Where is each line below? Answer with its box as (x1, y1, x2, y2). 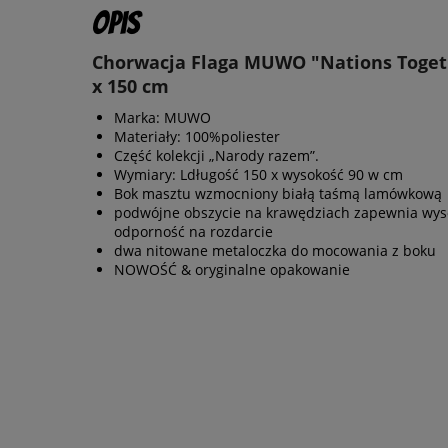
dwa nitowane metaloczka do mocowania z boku (114, 241, 436, 261)
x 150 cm (92, 74, 169, 99)
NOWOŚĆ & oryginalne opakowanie (114, 260, 350, 280)
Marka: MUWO (114, 108, 211, 128)
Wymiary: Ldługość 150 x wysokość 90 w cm (114, 165, 403, 185)
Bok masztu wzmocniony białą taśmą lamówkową (114, 184, 442, 204)
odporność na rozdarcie (114, 222, 273, 242)
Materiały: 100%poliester (114, 127, 280, 147)
